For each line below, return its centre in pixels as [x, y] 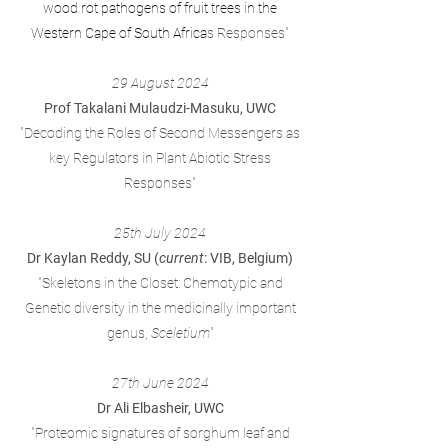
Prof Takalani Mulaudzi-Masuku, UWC [160, 108]
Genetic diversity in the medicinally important [160, 308]
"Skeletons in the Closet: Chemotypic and [160, 283]
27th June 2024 [160, 383]
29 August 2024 [160, 83]
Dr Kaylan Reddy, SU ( [93, 258]
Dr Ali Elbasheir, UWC [160, 408]
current [181, 258]
